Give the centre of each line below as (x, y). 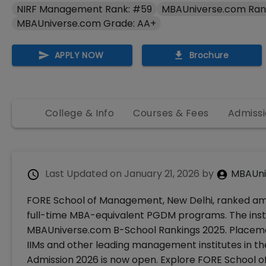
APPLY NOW (79, 55)
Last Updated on (83, 174)
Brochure (209, 55)
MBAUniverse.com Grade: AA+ (86, 23)
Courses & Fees (171, 113)
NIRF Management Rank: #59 (84, 9)
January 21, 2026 (162, 174)
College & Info (80, 113)
